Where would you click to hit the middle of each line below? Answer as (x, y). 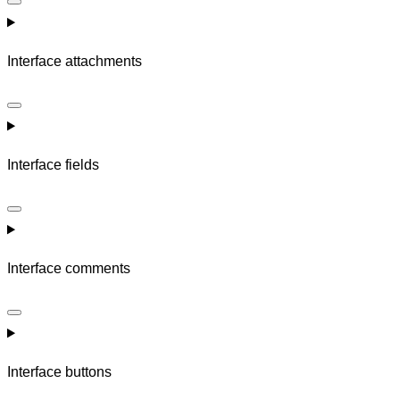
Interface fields (53, 165)
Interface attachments (75, 62)
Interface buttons (59, 372)
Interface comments (69, 269)
